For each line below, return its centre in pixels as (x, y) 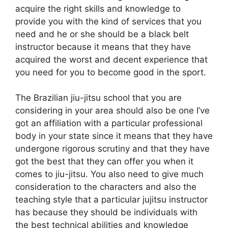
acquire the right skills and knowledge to (98, 8)
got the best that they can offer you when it (104, 161)
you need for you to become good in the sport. (111, 72)
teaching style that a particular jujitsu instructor (111, 199)
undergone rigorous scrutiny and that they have (112, 149)
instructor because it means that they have (103, 47)
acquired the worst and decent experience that (111, 59)
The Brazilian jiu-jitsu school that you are (98, 98)
